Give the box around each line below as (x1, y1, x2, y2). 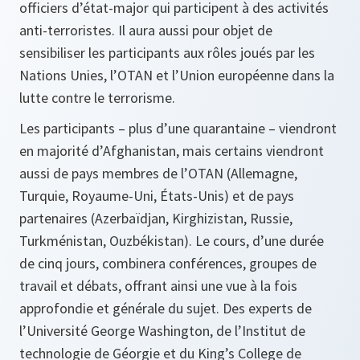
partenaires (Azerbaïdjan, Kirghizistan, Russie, (19, 209, 292, 228)
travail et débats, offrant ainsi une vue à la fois (19, 276, 297, 296)
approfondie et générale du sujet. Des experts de (19, 299, 312, 318)
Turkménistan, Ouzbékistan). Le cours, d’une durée (19, 231, 324, 251)
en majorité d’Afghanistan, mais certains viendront (19, 141, 324, 161)
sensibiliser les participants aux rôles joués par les (19, 43, 315, 63)
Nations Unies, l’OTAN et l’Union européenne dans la (19, 66, 334, 85)
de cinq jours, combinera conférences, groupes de (19, 254, 317, 273)
